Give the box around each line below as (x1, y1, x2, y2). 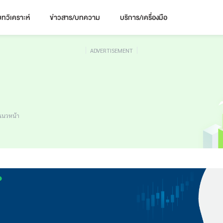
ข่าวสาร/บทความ (50, 11, 100, 23)
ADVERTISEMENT (90, 46, 133, 54)
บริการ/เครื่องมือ (120, 11, 167, 23)
